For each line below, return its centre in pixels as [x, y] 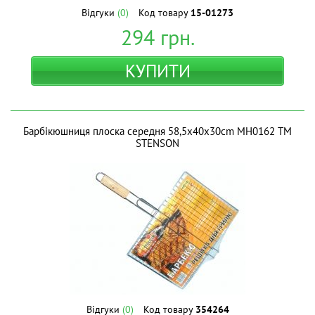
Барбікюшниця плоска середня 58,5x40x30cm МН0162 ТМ [157, 131]
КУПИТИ [157, 71]
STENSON [157, 143]
